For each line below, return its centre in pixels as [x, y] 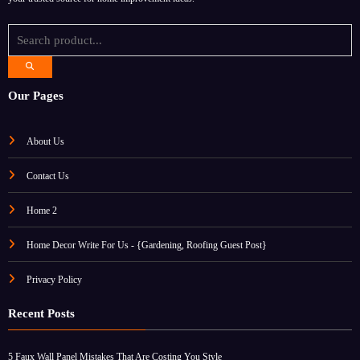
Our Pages [36, 96]
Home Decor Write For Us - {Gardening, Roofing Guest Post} [147, 245]
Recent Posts [41, 314]
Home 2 [42, 211]
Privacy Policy [54, 280]
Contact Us [48, 176]
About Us [45, 142]
